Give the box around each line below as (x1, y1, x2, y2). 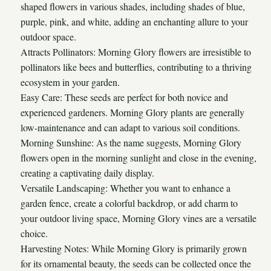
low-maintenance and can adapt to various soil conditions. (21, 120, 240, 134)
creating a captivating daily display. (21, 166, 154, 179)
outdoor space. (21, 30, 76, 43)
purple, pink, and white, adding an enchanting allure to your (21, 15, 248, 28)
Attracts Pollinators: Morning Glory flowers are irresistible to (21, 45, 251, 58)
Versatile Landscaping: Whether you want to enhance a (21, 181, 230, 194)
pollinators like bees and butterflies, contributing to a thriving (21, 60, 252, 73)
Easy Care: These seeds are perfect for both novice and (21, 90, 228, 103)
